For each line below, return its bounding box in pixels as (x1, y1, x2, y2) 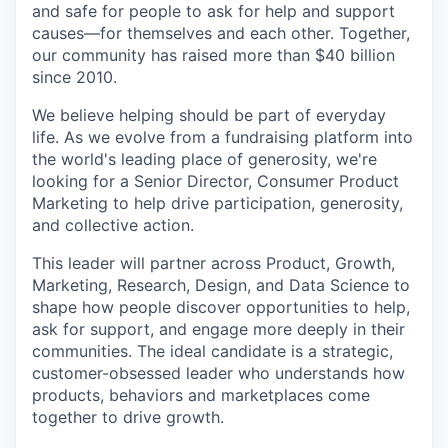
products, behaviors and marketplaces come (32, 384, 370, 405)
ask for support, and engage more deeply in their (32, 318, 405, 339)
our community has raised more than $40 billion (32, 44, 395, 65)
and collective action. (32, 214, 194, 235)
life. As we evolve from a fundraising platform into (32, 126, 413, 147)
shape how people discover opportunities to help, (32, 296, 410, 317)
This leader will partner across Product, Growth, (32, 252, 395, 273)
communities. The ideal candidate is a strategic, (32, 340, 393, 361)
